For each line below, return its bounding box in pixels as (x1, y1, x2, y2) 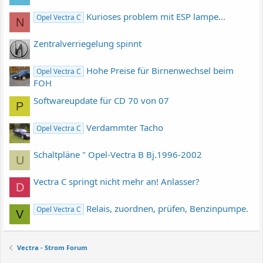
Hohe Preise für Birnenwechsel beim (86, 64, 234, 76)
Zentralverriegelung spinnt (33, 37, 141, 49)
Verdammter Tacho (86, 122, 164, 134)
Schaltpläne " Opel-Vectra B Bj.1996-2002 (33, 149, 202, 161)
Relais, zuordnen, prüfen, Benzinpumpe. (86, 203, 249, 215)
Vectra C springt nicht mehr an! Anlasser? (33, 176, 200, 188)
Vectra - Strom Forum (16, 243, 87, 252)
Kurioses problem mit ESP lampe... (86, 10, 226, 22)
